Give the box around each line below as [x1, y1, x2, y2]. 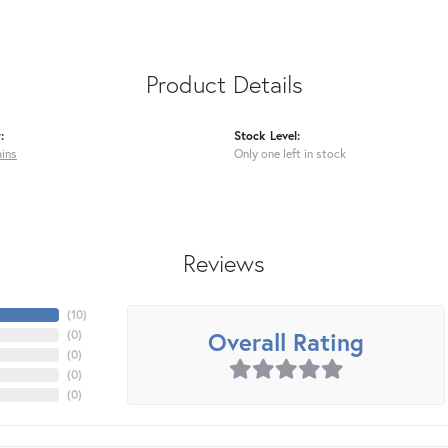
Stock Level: [234, 127, 300, 144]
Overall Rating [208, 326, 364, 359]
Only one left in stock [234, 145, 346, 162]
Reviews [183, 247, 265, 280]
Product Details [145, 68, 303, 101]
